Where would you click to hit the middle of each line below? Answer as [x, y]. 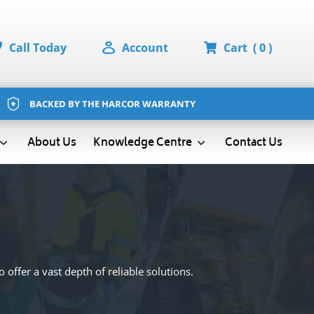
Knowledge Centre [143, 143]
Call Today [38, 48]
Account [145, 48]
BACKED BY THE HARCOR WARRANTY [112, 103]
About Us [52, 143]
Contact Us [253, 143]
